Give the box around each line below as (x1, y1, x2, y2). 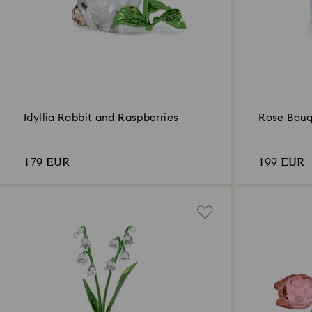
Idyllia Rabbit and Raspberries (24, 113, 179, 124)
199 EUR (258, 154, 305, 172)
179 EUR (24, 154, 70, 172)
